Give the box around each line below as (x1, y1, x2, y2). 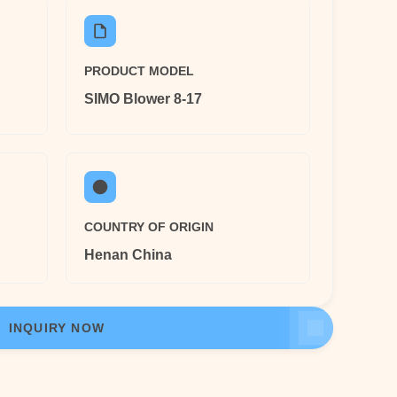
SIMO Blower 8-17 (84, 91, 202, 106)
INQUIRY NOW (8, 321, 105, 335)
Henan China (84, 247, 172, 262)
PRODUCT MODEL (84, 64, 194, 78)
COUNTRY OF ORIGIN (84, 220, 214, 234)
